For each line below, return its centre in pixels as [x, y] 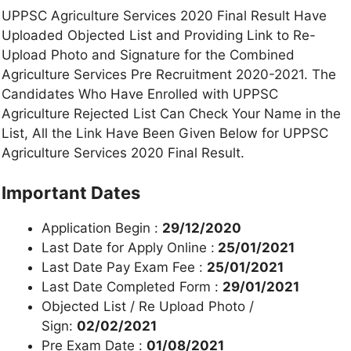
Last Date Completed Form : [132, 287]
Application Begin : [102, 228]
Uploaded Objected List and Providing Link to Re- [159, 35]
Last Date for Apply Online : [128, 248]
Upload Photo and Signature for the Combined [148, 54]
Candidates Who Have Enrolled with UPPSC [140, 94]
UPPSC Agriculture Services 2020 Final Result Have [164, 15]
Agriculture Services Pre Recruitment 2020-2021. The [169, 74]
